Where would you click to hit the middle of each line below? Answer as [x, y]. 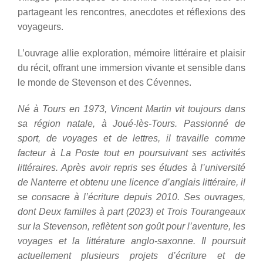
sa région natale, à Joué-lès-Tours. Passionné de [131, 124]
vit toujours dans [208, 109]
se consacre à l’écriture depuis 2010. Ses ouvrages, [131, 197]
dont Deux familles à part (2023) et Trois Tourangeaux [131, 212]
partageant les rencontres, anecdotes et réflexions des [131, 12]
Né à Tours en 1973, [64, 109]
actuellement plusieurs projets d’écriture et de [131, 256]
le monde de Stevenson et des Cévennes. [104, 82]
